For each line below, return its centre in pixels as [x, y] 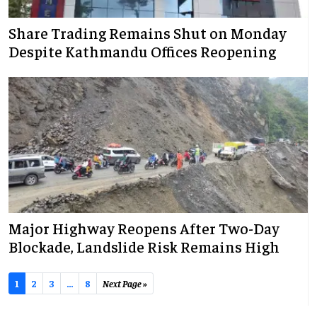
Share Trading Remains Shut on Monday [148, 33]
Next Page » [125, 283]
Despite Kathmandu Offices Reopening [142, 51]
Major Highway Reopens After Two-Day [144, 228]
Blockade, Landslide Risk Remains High [144, 247]
